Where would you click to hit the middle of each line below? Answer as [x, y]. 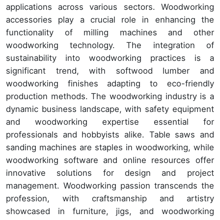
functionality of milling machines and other [110, 33]
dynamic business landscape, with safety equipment [110, 109]
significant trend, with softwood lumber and [110, 71]
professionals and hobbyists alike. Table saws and [110, 135]
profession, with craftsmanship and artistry [110, 199]
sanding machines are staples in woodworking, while [110, 148]
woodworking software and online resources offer [110, 160]
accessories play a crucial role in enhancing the [110, 20]
